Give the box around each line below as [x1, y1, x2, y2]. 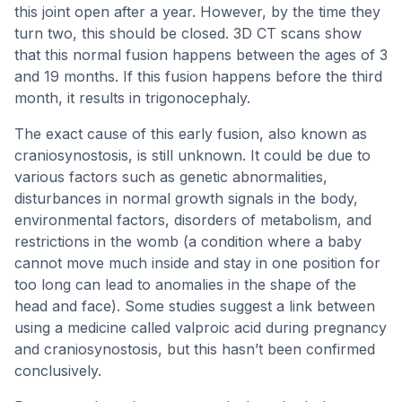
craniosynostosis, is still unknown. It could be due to [14, 146, 371, 164]
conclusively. [14, 362, 101, 380]
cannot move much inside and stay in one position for [14, 254, 380, 272]
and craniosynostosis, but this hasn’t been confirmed [14, 340, 375, 358]
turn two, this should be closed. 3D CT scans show [14, 24, 362, 42]
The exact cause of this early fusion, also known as [14, 125, 367, 143]
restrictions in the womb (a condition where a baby [14, 232, 362, 250]
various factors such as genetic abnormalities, [14, 168, 328, 186]
